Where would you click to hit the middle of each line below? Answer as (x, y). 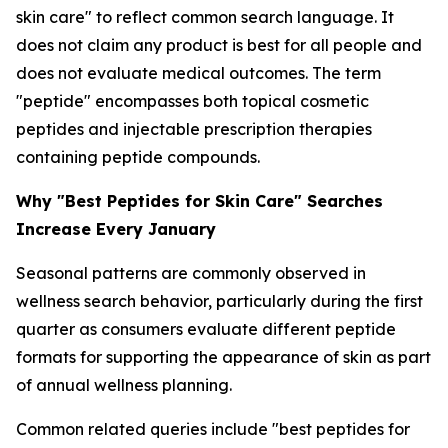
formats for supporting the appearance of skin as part (223, 357)
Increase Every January (116, 229)
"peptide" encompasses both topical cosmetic (192, 101)
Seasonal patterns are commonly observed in (191, 273)
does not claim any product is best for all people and (219, 45)
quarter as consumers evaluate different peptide (206, 329)
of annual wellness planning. (124, 385)
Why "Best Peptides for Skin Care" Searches (199, 201)
